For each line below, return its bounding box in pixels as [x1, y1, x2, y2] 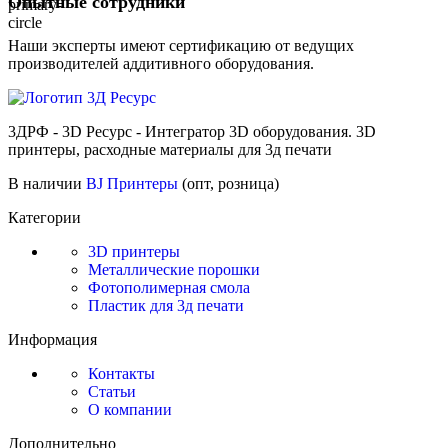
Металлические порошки [88, 261, 260, 279]
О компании [88, 401, 172, 419]
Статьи [88, 383, 136, 401]
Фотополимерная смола [88, 279, 250, 297]
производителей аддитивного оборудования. [8, 55, 314, 73]
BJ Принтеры [86, 175, 178, 193]
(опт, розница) [178, 175, 279, 193]
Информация [8, 331, 97, 349]
